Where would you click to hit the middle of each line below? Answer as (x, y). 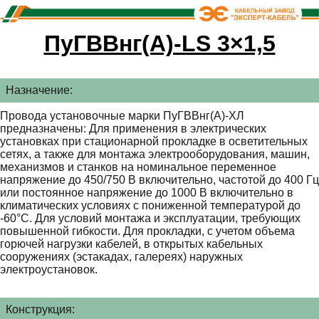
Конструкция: (40, 310)
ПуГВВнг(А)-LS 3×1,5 (159, 44)
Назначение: (39, 90)
